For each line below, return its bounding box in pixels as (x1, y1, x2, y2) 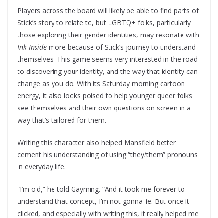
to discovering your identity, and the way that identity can (18, 66, 198, 76)
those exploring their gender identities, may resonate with (18, 30, 199, 39)
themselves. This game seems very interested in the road (18, 54, 198, 64)
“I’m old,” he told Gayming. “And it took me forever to (18, 184, 185, 194)
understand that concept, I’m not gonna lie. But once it (18, 196, 189, 206)
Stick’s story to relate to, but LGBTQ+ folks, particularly (18, 18, 191, 27)
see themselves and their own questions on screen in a (18, 103, 191, 112)
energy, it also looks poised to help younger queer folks (18, 91, 192, 100)
